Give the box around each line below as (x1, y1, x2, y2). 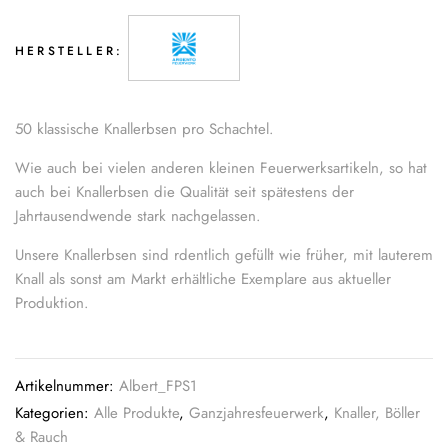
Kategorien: (15, 402, 94, 425)
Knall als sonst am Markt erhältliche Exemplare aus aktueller (15, 268, 391, 291)
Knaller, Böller (334, 402, 420, 425)
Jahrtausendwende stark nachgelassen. (15, 205, 261, 228)
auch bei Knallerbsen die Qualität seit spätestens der (15, 181, 354, 204)
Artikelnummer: (15, 375, 119, 398)
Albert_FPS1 (119, 375, 197, 398)
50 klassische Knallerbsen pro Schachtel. (15, 118, 274, 141)
